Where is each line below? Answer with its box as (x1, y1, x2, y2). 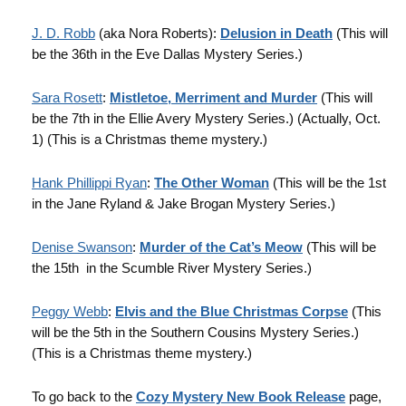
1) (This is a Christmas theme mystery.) (32, 131, 267, 147)
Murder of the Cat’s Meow (140, 239, 303, 255)
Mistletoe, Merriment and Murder (110, 90, 317, 105)
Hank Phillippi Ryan (32, 175, 147, 190)
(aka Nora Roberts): (95, 25, 220, 41)
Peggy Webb (32, 304, 108, 319)
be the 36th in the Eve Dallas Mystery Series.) (32, 46, 303, 62)
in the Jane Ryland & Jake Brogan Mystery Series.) (32, 196, 335, 211)
